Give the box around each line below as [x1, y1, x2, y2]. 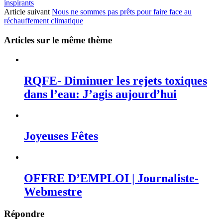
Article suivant [4, 7, 52, 16]
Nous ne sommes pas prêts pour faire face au [52, 7, 192, 16]
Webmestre [24, 185, 82, 199]
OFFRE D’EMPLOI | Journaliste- [24, 172, 199, 185]
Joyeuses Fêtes [24, 129, 98, 143]
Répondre [4, 209, 44, 220]
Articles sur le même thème [4, 34, 112, 45]
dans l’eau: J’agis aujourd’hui [24, 87, 177, 101]
